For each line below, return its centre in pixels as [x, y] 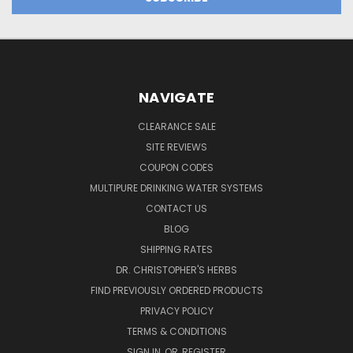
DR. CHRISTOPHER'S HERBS [176, 269]
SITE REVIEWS [176, 147]
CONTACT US [176, 208]
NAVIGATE [176, 97]
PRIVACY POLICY [176, 310]
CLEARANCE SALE [176, 126]
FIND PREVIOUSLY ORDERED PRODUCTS [176, 290]
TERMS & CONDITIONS [176, 331]
